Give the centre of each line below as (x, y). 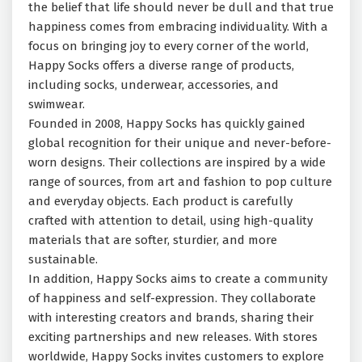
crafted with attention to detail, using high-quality (170, 221)
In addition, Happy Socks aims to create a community (178, 279)
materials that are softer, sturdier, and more (153, 240)
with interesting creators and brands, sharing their (171, 318)
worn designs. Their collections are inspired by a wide (177, 163)
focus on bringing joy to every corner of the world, (168, 46)
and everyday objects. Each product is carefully (160, 202)
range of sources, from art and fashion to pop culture (180, 182)
